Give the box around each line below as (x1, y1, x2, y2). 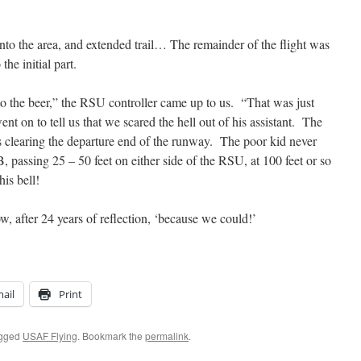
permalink (145, 329, 189, 342)
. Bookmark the (77, 329, 145, 342)
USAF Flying (23, 329, 77, 342)
